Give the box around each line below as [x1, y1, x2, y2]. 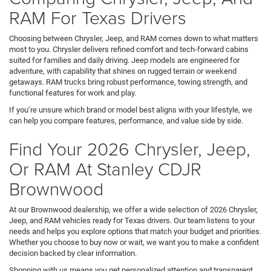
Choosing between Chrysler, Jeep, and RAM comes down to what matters [9, 33, 258, 43]
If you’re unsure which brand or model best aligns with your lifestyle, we [9, 105, 252, 114]
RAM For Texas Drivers [9, 4, 186, 30]
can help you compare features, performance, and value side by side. [9, 116, 243, 125]
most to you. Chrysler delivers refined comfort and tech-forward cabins [9, 44, 249, 54]
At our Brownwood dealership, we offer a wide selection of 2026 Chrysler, [9, 204, 258, 214]
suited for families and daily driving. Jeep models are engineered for [9, 55, 240, 65]
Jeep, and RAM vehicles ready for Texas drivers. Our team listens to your [9, 215, 255, 225]
